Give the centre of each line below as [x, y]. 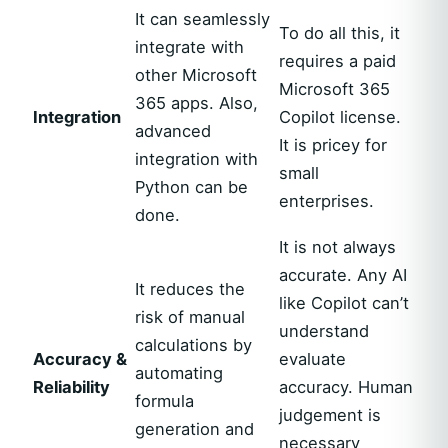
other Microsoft [196, 75]
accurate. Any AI [343, 275]
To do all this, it [339, 33]
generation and [194, 429]
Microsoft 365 [334, 89]
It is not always [337, 247]
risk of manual [190, 317]
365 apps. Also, [199, 103]
